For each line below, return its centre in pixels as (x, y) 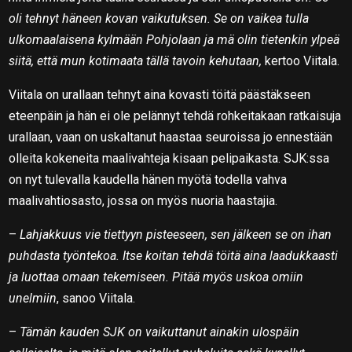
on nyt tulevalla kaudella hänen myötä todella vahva (148, 179)
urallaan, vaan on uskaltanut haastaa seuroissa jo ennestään (171, 137)
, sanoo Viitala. (96, 298)
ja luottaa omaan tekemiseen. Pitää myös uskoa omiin (156, 277)
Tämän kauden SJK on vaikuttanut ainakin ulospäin (160, 332)
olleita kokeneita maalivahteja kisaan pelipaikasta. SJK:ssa (169, 158)
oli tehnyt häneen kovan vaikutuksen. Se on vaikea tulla (159, 18)
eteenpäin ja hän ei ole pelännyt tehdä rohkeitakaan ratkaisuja (175, 115)
